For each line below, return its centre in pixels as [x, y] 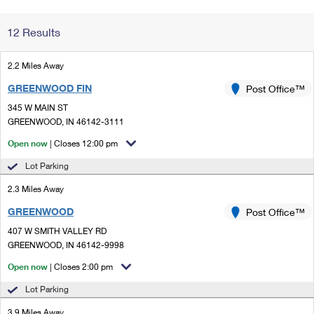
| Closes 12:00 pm [84, 143]
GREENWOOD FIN [50, 88]
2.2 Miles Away [36, 66]
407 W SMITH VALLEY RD [57, 231]
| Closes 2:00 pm [81, 267]
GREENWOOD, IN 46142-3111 [66, 122]
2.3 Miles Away [36, 189]
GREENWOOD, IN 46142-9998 [66, 245]
